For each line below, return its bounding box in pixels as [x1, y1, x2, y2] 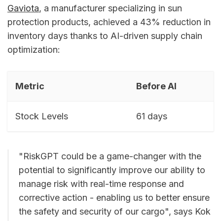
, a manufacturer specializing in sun [39, 2, 182, 13]
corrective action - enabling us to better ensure [19, 192, 210, 203]
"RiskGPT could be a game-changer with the [19, 151, 201, 162]
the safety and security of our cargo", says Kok [19, 206, 211, 217]
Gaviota [7, 2, 39, 13]
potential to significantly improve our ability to [19, 165, 205, 176]
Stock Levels [15, 111, 68, 122]
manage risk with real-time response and [19, 179, 184, 189]
